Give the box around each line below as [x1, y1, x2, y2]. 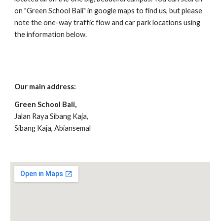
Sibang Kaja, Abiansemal [14, 124, 91, 132]
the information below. [14, 30, 89, 38]
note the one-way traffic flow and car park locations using [14, 18, 201, 27]
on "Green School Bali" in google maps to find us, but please [14, 6, 203, 15]
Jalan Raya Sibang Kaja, [14, 112, 89, 120]
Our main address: [14, 82, 78, 91]
